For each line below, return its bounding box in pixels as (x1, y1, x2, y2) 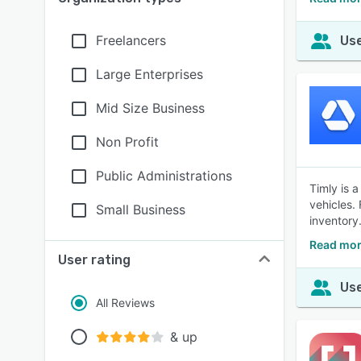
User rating (58, 252, 131, 268)
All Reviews (96, 296, 155, 309)
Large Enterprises (96, 66, 203, 82)
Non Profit (96, 134, 159, 150)
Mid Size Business (96, 100, 205, 116)
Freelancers (96, 32, 166, 48)
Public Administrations (96, 168, 232, 184)
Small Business (96, 201, 185, 218)
